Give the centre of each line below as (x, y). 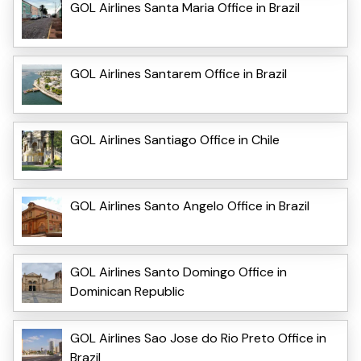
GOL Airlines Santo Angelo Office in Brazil (190, 205)
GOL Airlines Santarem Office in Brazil (178, 73)
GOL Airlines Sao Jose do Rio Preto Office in (198, 338)
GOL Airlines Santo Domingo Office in (178, 272)
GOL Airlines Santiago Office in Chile (175, 139)
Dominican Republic (127, 291)
